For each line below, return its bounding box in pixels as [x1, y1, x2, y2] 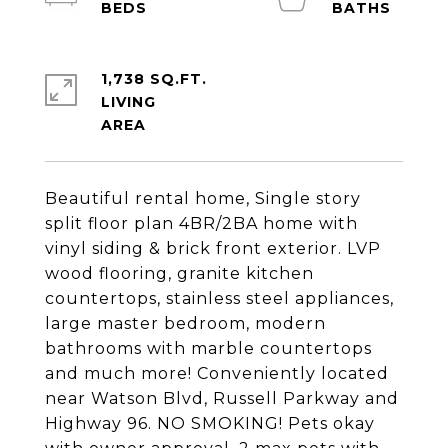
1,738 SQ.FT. [101, 70, 207, 88]
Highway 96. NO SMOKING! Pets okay [45, 414, 375, 433]
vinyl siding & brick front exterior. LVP [45, 239, 381, 258]
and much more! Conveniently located [45, 364, 389, 383]
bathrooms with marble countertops [45, 339, 372, 358]
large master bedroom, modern [45, 314, 326, 333]
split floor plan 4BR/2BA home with [45, 214, 358, 233]
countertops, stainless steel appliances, [45, 289, 394, 308]
